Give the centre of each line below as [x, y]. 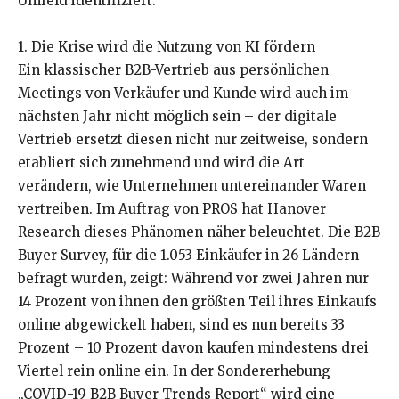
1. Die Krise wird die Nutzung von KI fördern [167, 47]
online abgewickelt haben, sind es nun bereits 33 [181, 325]
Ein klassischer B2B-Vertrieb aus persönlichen [173, 70]
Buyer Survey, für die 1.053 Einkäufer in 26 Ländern [188, 256]
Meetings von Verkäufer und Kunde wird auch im [183, 94]
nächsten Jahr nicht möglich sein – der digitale [177, 117]
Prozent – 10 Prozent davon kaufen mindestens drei [193, 348]
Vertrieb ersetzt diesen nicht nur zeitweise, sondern [193, 140]
